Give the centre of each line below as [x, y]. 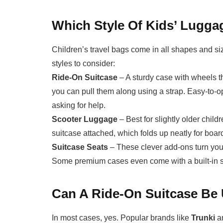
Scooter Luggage [85, 119]
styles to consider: [84, 64]
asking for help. [79, 106]
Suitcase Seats [80, 147]
